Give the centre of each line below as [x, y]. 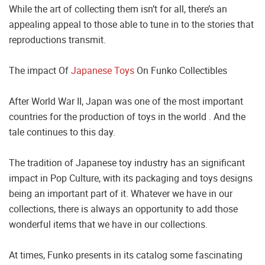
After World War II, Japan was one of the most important [126, 101]
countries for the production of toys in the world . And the [127, 117]
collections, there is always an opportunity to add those [123, 209]
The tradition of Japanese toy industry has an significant [127, 163]
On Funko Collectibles [181, 71]
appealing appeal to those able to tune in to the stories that [131, 25]
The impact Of [40, 71]
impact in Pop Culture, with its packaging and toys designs [131, 178]
